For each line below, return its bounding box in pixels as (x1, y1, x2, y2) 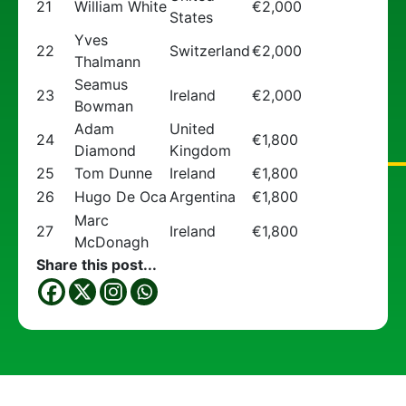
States (169, 8, 213, 26)
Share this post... (36, 256, 157, 274)
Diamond (74, 141, 136, 159)
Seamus (74, 75, 128, 93)
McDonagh (74, 233, 149, 251)
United (169, 120, 215, 138)
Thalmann (74, 53, 140, 71)
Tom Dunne (74, 164, 152, 182)
